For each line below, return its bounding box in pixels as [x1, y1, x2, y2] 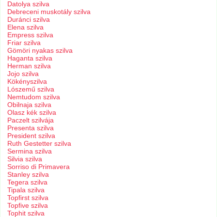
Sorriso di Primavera [7, 163, 70, 171]
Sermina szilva [7, 147, 52, 155]
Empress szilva [7, 31, 54, 39]
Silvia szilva [7, 155, 43, 163]
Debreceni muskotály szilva [7, 8, 91, 16]
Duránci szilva [7, 15, 50, 24]
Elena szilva [7, 23, 44, 31]
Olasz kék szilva [7, 108, 57, 117]
